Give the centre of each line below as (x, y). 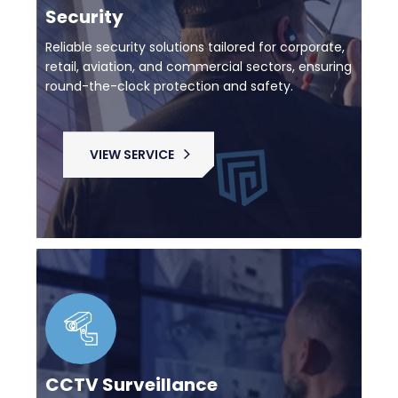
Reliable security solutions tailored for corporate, (195, 48)
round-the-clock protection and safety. (169, 87)
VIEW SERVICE (132, 155)
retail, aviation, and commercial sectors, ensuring (199, 67)
